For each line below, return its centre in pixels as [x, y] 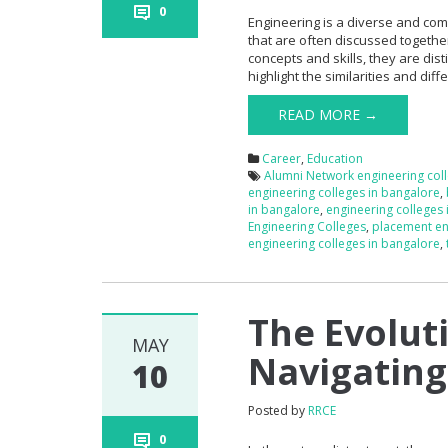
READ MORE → [328, 114]
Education [335, 158]
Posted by [278, 410]
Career [282, 158]
